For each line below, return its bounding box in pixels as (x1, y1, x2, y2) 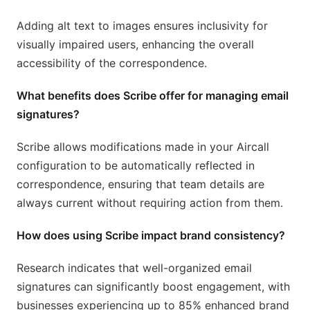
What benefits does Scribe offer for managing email (17, 89, 289, 103)
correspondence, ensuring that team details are (17, 177, 264, 192)
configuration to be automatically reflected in (17, 158, 255, 173)
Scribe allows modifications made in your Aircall (17, 140, 269, 154)
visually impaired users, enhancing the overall (17, 37, 254, 52)
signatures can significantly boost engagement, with (17, 280, 290, 294)
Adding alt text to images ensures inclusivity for (17, 19, 268, 33)
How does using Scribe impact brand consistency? (17, 228, 285, 243)
